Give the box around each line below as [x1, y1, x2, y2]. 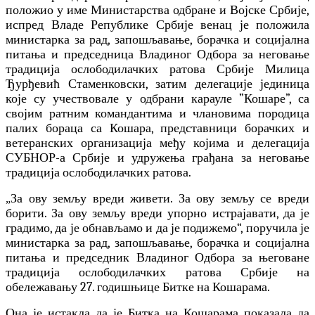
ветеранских [6, 136, 81, 151]
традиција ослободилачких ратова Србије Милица [6, 62, 309, 77]
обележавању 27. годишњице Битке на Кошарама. [6, 280, 270, 295]
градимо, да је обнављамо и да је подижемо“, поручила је [6, 221, 309, 236]
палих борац [6, 121, 77, 136]
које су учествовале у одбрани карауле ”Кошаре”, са [6, 91, 309, 107]
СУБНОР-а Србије [6, 150, 117, 166]
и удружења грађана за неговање [117, 150, 310, 166]
